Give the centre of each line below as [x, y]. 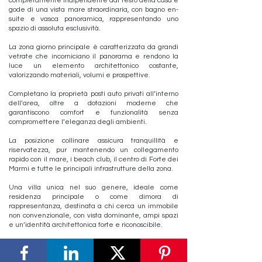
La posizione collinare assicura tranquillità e [94, 141]
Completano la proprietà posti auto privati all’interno [94, 94]
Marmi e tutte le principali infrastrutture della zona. [91, 169]
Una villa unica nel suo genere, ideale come [94, 187]
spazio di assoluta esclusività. [55, 28]
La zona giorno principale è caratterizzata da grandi [94, 47]
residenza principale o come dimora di [94, 197]
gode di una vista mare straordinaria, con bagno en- [94, 10]
